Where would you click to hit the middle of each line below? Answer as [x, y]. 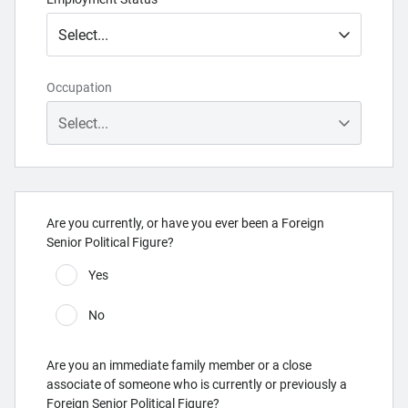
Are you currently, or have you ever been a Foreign [185, 223]
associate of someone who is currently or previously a [197, 384]
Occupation [79, 87]
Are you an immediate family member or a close [179, 365]
